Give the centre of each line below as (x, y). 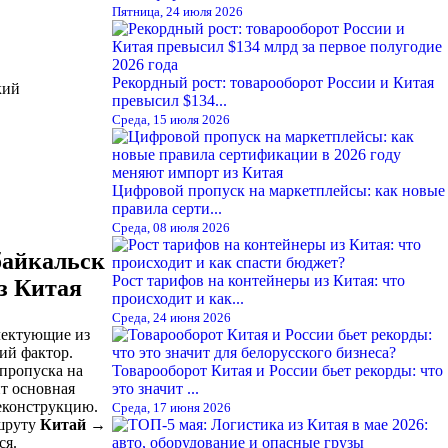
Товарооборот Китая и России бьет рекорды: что (277, 370)
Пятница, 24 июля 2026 (177, 11)
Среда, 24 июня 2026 (171, 317)
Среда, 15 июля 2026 (171, 119)
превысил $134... (169, 100)
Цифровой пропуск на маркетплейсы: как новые (278, 190)
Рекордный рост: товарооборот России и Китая (273, 82)
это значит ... (155, 388)
